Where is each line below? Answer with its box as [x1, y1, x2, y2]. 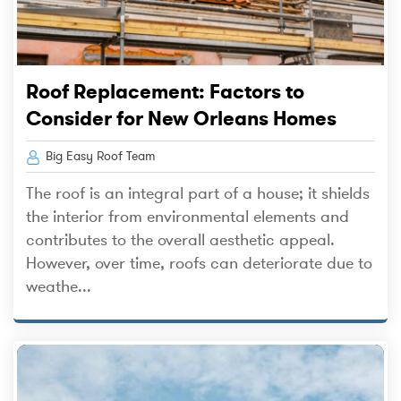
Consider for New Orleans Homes [26, 107, 337, 131]
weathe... [26, 277, 91, 297]
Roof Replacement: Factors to [26, 80, 304, 104]
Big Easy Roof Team [42, 149, 156, 165]
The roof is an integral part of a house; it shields [26, 183, 370, 204]
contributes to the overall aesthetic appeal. [26, 230, 335, 251]
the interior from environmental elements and [26, 207, 349, 227]
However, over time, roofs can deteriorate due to [26, 253, 372, 274]
